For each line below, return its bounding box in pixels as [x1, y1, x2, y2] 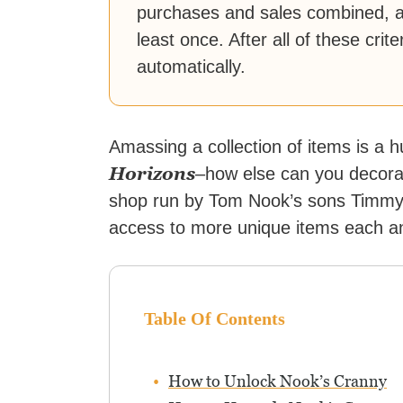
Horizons [109, 163, 195, 184]
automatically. [137, 57, 246, 76]
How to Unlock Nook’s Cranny [168, 372, 388, 390]
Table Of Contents [144, 309, 286, 328]
